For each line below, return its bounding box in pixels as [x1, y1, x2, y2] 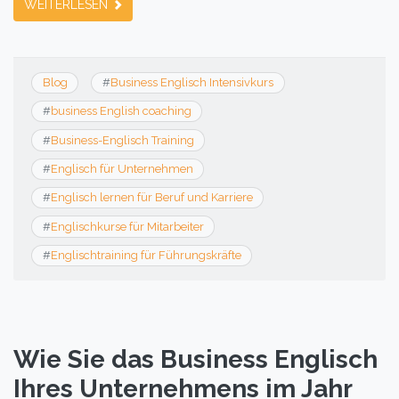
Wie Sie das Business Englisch [13, 345, 378, 375]
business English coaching [50, 104, 191, 118]
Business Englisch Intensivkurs [110, 75, 273, 89]
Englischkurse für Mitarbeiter [50, 219, 204, 233]
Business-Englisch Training [50, 133, 194, 147]
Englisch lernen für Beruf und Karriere [50, 191, 253, 205]
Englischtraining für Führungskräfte [50, 248, 241, 262]
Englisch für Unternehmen [50, 161, 193, 175]
